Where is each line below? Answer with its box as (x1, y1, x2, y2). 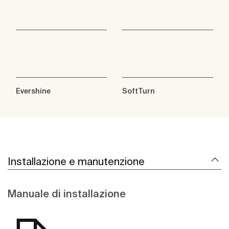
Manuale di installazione (8, 188, 126, 200)
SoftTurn (122, 87, 155, 96)
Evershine (16, 87, 51, 96)
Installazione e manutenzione (8, 155, 145, 168)
